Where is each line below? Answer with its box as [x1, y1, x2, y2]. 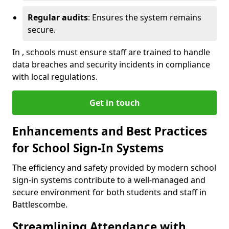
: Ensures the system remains [88, 12, 201, 24]
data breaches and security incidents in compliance [12, 59, 210, 71]
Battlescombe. [12, 199, 67, 211]
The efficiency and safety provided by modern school [12, 162, 216, 174]
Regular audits [28, 12, 88, 24]
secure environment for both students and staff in [12, 187, 207, 198]
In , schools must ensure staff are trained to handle [12, 47, 210, 58]
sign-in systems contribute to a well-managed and [12, 174, 205, 186]
